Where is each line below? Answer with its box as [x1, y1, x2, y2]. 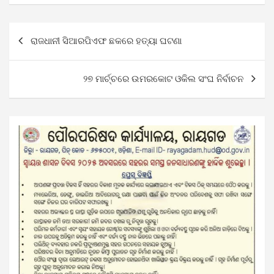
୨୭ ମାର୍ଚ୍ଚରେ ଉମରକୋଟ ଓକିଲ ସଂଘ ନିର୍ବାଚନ [83, 73, 243, 84]
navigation [9, 43, 78, 59]
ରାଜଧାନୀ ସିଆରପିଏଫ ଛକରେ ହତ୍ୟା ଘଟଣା [31, 35, 182, 46]
